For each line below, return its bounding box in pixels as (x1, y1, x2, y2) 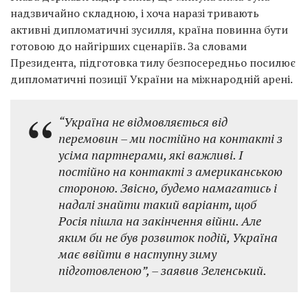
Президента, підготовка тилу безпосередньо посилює (10, 55, 296, 71)
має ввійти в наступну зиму (58, 245, 217, 263)
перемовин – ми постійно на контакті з (58, 130, 283, 147)
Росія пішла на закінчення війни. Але (58, 212, 261, 230)
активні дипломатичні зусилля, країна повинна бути (10, 22, 288, 38)
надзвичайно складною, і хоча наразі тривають (10, 5, 259, 21)
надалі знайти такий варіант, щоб (58, 196, 256, 213)
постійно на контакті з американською (58, 163, 283, 180)
